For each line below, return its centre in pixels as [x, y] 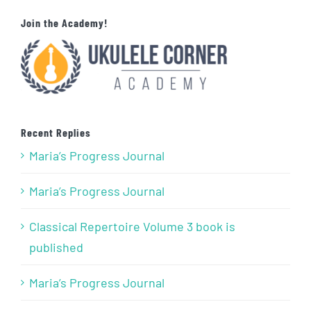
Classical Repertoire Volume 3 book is [132, 226]
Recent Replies [56, 133]
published [56, 247]
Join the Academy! [64, 23]
